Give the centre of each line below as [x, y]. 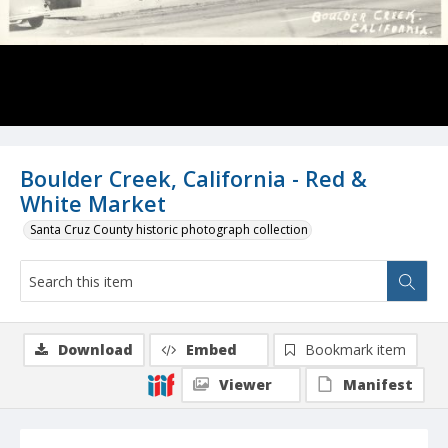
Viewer [245, 385]
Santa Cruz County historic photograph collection [169, 230]
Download [95, 350]
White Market [93, 204]
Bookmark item [355, 350]
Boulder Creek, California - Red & [193, 179]
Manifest [378, 385]
